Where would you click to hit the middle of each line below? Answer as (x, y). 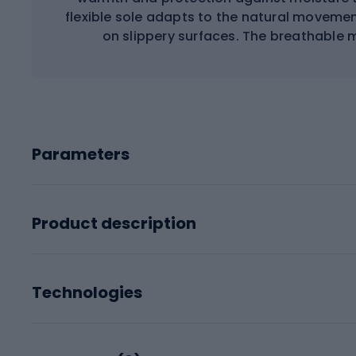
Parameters (81, 154)
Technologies (87, 292)
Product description (114, 223)
